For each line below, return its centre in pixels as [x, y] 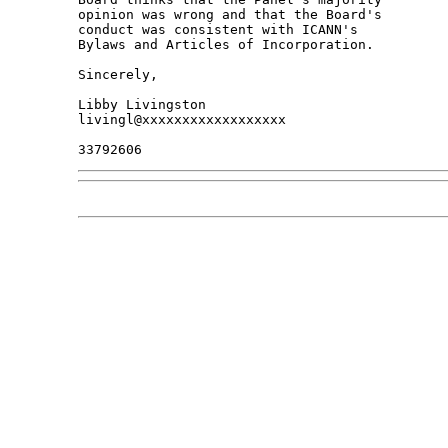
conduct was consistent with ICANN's [221, 30]
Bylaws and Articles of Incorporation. [225, 45]
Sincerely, [117, 75]
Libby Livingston [141, 105]
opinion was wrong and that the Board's [233, 15]
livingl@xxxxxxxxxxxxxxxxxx [181, 120]
